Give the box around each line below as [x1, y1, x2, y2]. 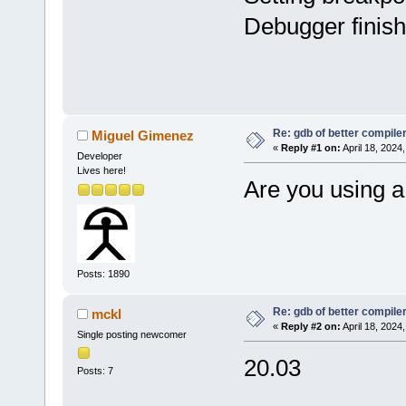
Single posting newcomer [76, 329, 187, 341]
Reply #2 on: [280, 321, 341, 333]
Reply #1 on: [280, 142, 341, 154]
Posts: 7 [76, 365, 113, 377]
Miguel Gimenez [92, 128, 195, 144]
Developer [76, 150, 122, 162]
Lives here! [76, 165, 126, 177]
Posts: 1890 [76, 268, 130, 280]
